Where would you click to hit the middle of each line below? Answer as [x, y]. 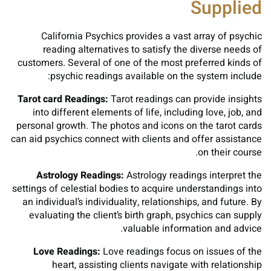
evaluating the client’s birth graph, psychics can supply [145, 215]
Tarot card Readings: [63, 99]
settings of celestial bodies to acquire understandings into [137, 189]
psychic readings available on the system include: [156, 76]
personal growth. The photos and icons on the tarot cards [139, 126]
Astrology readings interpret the [193, 175]
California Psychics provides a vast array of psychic [152, 36]
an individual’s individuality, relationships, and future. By [142, 202]
